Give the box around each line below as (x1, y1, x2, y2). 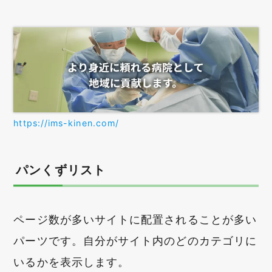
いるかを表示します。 (13, 255, 130, 268)
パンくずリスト (16, 162, 106, 177)
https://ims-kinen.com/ (13, 118, 120, 129)
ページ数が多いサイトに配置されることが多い (13, 212, 257, 226)
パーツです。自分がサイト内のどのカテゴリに (13, 234, 257, 247)
